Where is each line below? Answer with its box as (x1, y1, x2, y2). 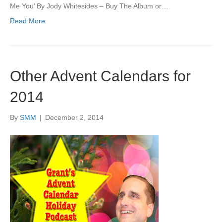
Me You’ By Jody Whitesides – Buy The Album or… (10, 2, 168, 10)
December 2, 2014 (45, 113, 104, 121)
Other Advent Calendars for (10, 68, 191, 84)
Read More (10, 17, 45, 25)
